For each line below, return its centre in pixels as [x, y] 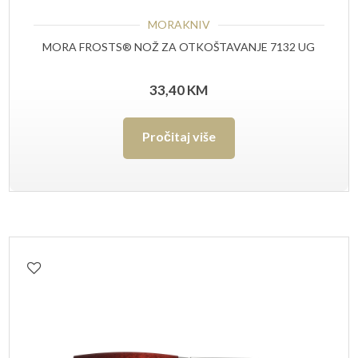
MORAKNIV [179, 24]
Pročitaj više [179, 136]
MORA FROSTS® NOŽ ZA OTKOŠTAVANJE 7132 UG [179, 47]
